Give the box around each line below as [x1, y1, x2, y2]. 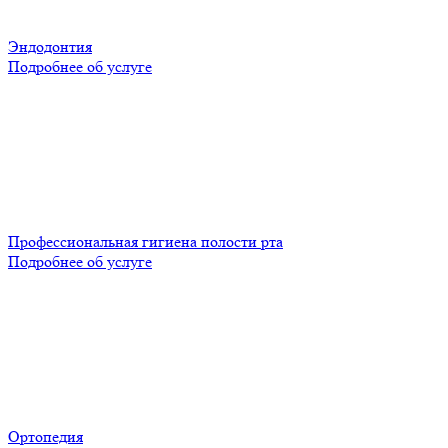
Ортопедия [8, 426, 83, 446]
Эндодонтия [8, 36, 92, 56]
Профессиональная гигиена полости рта [8, 231, 283, 251]
